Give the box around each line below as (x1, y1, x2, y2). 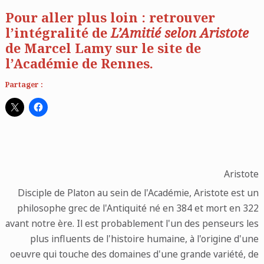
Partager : (5, 79, 43, 90)
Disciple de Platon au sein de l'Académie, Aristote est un (18, 186, 259, 199)
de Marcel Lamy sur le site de (5, 39, 201, 57)
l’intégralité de (5, 24, 111, 42)
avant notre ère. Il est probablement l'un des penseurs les (5, 216, 259, 230)
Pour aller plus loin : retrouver (5, 8, 215, 27)
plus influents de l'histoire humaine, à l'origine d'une (30, 232, 259, 245)
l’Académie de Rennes (5, 54, 150, 72)
